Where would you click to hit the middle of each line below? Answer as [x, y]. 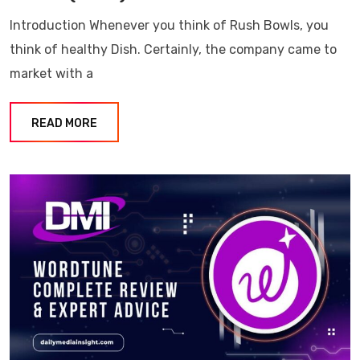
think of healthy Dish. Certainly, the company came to [173, 50]
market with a [51, 74]
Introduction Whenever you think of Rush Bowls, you [169, 26]
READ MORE [64, 124]
